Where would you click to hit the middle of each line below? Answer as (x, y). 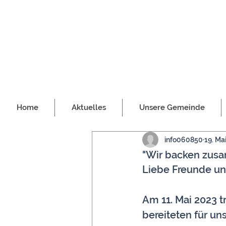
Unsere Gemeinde (172, 107)
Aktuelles (89, 107)
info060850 (184, 139)
